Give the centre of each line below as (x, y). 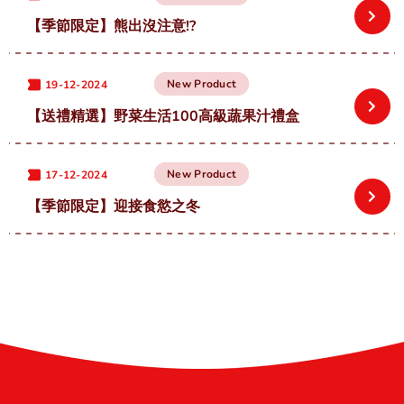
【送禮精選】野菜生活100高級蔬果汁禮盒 (163, 117)
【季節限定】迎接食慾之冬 (113, 207)
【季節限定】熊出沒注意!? (111, 27)
